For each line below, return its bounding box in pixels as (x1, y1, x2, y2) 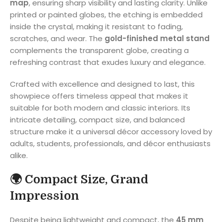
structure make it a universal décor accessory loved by (10, 126, 212, 137)
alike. (10, 150, 28, 161)
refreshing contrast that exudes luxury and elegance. (10, 56, 206, 67)
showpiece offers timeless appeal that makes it (10, 90, 188, 101)
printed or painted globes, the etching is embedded (10, 9, 203, 20)
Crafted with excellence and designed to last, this (10, 78, 195, 89)
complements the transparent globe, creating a (10, 45, 189, 55)
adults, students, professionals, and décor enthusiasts (10, 138, 211, 149)
